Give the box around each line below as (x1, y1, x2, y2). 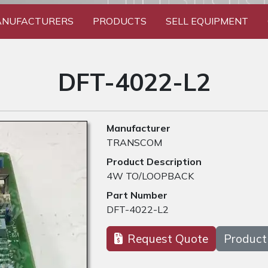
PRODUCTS (92, 15, 147, 28)
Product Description (106, 156, 202, 168)
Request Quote (127, 232, 208, 246)
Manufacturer (106, 122, 170, 135)
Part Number (106, 189, 167, 202)
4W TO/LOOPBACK (106, 170, 194, 182)
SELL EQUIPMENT (165, 15, 248, 28)
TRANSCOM (106, 136, 162, 149)
